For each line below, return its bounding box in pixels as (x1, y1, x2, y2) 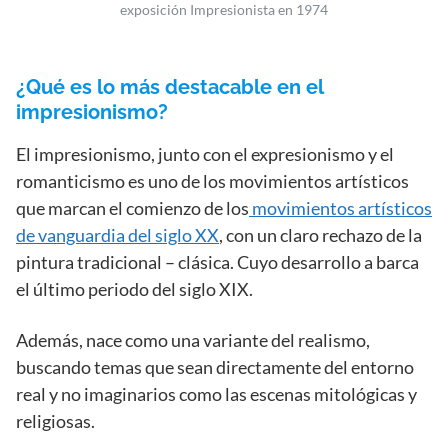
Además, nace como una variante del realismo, (16, 328, 370, 351)
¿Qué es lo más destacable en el (16, 74, 323, 99)
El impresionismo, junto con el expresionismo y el (16, 142, 394, 165)
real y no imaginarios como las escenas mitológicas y (16, 382, 417, 405)
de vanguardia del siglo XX (16, 223, 219, 246)
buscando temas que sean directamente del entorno (16, 355, 414, 378)
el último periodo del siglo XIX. (16, 277, 253, 300)
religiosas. (16, 409, 95, 432)
